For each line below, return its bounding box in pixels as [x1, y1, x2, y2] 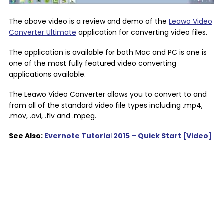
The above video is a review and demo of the [9, 16, 169, 26]
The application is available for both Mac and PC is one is [9, 47, 207, 57]
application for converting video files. [76, 27, 207, 37]
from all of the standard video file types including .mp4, [9, 100, 203, 110]
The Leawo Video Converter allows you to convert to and [9, 89, 207, 99]
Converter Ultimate [9, 27, 76, 37]
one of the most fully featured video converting [9, 58, 176, 68]
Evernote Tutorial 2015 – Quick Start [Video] [44, 131, 212, 141]
